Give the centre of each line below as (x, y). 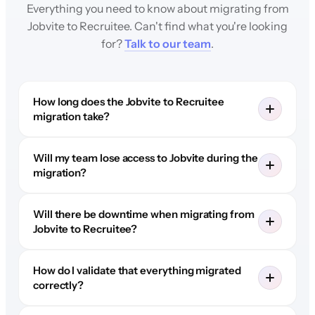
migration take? (71, 116)
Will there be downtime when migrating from (143, 214)
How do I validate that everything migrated (137, 270)
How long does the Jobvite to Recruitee (129, 101)
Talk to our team (168, 43)
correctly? (58, 285)
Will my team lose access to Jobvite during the (145, 157)
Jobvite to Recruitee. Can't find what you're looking (157, 26)
